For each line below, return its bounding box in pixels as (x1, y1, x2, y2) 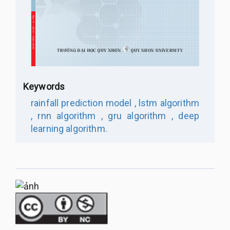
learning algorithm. (31, 123, 107, 135)
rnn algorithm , (32, 110, 103, 122)
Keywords (23, 81, 65, 92)
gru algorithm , (103, 110, 174, 122)
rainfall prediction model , (31, 98, 136, 109)
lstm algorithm (136, 98, 199, 109)
